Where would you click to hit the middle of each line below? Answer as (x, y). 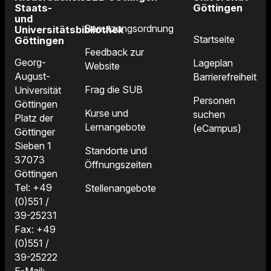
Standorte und (116, 151)
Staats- (33, 8)
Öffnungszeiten (118, 165)
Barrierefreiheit (224, 77)
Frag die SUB (113, 90)
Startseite (214, 40)
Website (102, 66)
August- (32, 77)
